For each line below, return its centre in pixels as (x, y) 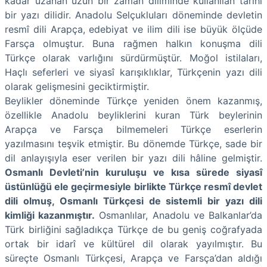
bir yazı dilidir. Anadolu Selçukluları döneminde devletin (133, 15)
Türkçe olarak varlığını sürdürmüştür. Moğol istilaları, (133, 58)
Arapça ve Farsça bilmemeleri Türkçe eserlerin (133, 130)
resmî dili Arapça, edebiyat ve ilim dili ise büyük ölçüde (133, 30)
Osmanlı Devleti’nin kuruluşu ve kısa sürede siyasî (133, 173)
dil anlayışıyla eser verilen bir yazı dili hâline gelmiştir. (133, 158)
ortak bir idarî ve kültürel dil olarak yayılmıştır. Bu (133, 244)
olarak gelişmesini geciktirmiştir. (77, 87)
